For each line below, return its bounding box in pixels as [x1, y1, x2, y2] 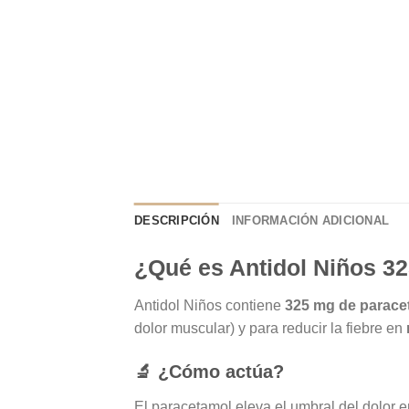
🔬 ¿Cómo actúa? [134, 362, 284, 383]
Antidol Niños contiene [134, 297, 285, 313]
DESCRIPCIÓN [134, 214, 219, 227]
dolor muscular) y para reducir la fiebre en [134, 320, 406, 336]
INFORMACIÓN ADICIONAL [231, 214, 390, 227]
